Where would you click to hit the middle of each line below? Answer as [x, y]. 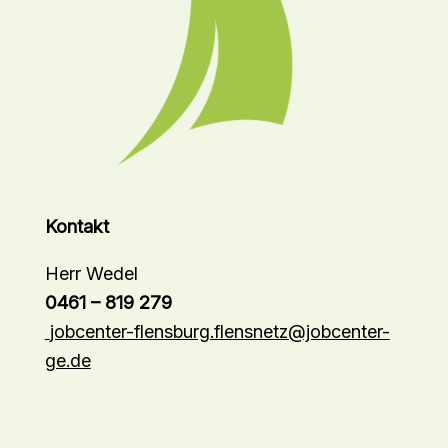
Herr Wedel [91, 273]
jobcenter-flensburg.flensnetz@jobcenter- [219, 331]
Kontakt [76, 226]
